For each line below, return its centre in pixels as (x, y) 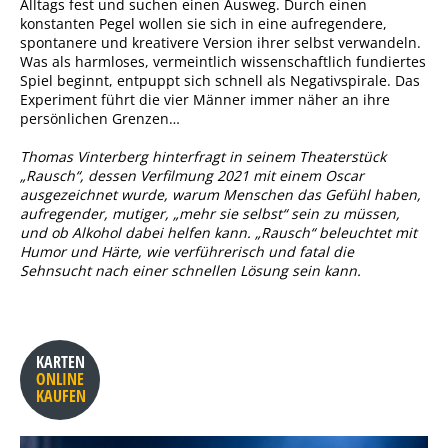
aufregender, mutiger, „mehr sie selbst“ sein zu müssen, (210, 213)
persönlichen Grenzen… (100, 118)
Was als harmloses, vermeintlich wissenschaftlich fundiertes (223, 61)
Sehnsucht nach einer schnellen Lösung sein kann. (192, 270)
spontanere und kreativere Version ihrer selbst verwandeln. (220, 42)
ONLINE (60, 379)
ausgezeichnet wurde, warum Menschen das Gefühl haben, (220, 194)
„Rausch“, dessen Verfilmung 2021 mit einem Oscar (192, 175)
